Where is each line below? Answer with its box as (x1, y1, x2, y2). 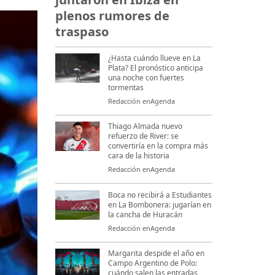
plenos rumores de (55, 7, 170, 25)
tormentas (108, 82, 144, 93)
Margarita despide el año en (108, 248, 205, 259)
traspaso (55, 23, 109, 41)
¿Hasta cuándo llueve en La (108, 52, 201, 63)
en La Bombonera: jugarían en (108, 199, 212, 210)
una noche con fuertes (108, 72, 185, 83)
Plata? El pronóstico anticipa (108, 62, 204, 73)
